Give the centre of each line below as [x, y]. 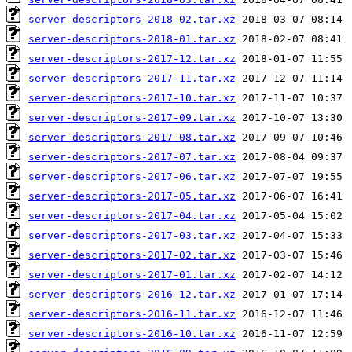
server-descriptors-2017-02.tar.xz [132, 255]
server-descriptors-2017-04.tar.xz [132, 215]
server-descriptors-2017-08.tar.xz [132, 137]
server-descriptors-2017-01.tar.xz [132, 274]
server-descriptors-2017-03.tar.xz [132, 235]
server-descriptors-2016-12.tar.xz [132, 294]
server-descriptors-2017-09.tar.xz [132, 117]
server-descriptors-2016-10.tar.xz [132, 333]
